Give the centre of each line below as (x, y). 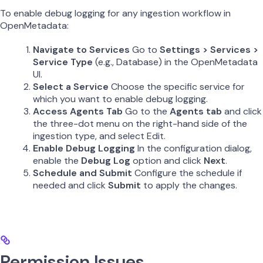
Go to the (146, 111)
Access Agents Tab (78, 111)
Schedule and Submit (82, 173)
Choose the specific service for (177, 86)
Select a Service (71, 86)
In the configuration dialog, (193, 148)
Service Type (63, 62)
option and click (167, 160)
